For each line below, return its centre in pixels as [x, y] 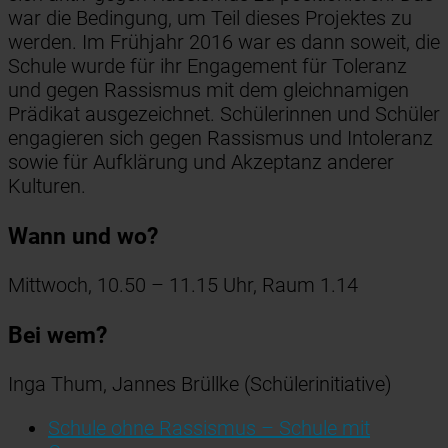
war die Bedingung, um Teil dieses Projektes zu [210, 18]
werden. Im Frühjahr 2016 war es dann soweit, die [224, 42]
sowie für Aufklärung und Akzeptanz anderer [201, 162]
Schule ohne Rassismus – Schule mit [209, 427]
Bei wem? [57, 334]
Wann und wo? [83, 235]
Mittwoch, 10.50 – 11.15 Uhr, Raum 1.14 [183, 285]
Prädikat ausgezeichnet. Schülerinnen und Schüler [224, 114]
